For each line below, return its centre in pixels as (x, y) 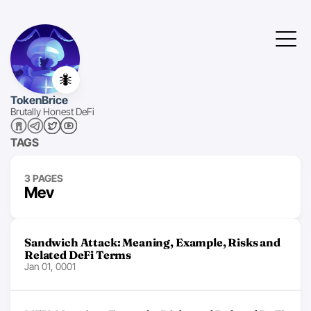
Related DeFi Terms (78, 255)
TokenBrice (39, 100)
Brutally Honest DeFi (52, 111)
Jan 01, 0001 (50, 266)
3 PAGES (44, 178)
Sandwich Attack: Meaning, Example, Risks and (152, 242)
